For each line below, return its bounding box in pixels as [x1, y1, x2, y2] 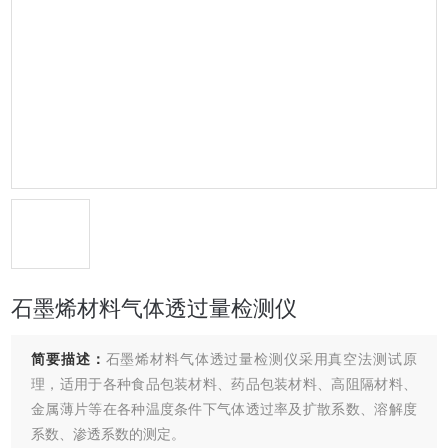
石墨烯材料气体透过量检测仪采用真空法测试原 [105, 351, 417, 367]
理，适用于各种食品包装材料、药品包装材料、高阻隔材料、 [31, 376, 417, 392]
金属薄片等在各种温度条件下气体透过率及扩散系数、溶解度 [31, 401, 417, 417]
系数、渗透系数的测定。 [31, 426, 186, 442]
